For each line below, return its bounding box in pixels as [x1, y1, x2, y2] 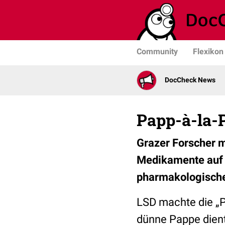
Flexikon [193, 47, 223, 56]
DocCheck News [165, 76, 215, 84]
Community [137, 47, 178, 56]
